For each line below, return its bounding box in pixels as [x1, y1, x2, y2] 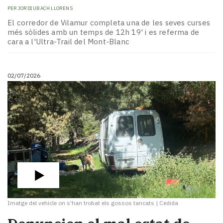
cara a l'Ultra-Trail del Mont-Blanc [7, 36, 129, 46]
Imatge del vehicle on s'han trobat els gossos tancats [7, 199, 154, 207]
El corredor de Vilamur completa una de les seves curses [7, 17, 211, 27]
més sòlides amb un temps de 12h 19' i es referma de [7, 27, 200, 37]
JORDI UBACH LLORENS [18, 5, 73, 12]
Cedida [159, 199, 178, 207]
